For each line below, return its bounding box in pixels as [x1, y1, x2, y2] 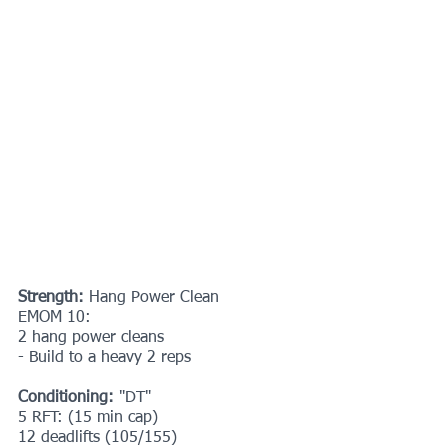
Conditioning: [18, 389, 119, 406]
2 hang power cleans [18, 329, 164, 346]
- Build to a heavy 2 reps [18, 349, 191, 366]
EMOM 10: [18, 309, 91, 326]
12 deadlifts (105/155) [18, 429, 177, 446]
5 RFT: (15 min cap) [18, 409, 158, 426]
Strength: [18, 289, 89, 306]
